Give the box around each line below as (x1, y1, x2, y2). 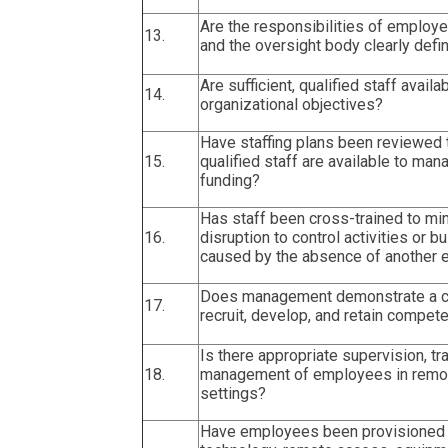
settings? (200, 383, 266, 403)
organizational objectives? (200, 94, 383, 114)
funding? (200, 170, 260, 190)
